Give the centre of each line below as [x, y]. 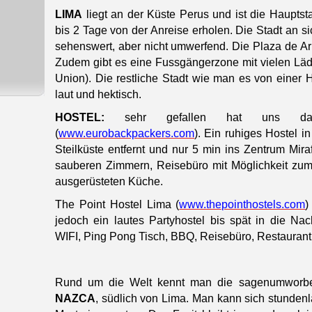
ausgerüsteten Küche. [109, 182]
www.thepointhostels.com [242, 205]
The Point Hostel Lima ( [117, 205]
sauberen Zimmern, [104, 166]
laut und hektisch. [98, 95]
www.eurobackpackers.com [126, 134]
